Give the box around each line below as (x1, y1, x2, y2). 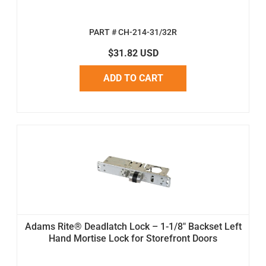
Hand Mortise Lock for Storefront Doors (49, 232, 217, 244)
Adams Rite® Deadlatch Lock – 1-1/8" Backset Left (24, 220, 242, 232)
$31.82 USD (107, 47, 159, 59)
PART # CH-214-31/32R (89, 27, 177, 37)
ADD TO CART (103, 72, 163, 84)
